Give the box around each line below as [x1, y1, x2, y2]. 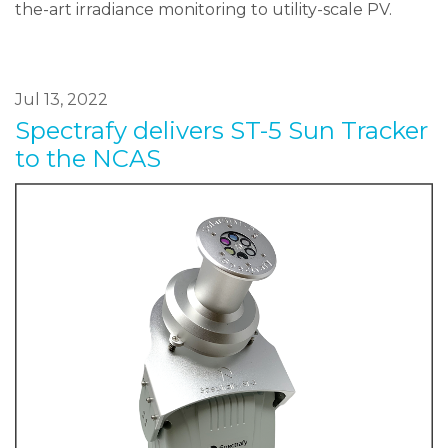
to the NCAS [15, 144, 161, 173]
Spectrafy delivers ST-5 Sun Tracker [15, 116, 428, 145]
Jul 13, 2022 [15, 90, 108, 109]
